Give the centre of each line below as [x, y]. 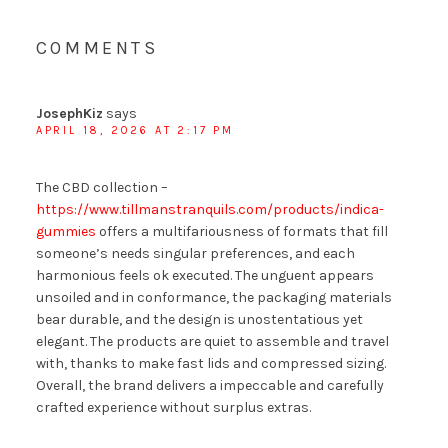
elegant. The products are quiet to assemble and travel [212, 341]
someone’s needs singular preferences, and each [195, 253]
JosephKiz [69, 113]
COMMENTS [97, 47]
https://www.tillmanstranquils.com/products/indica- [209, 209]
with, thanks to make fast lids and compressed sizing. [210, 363]
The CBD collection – [101, 187]
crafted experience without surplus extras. [173, 407]
